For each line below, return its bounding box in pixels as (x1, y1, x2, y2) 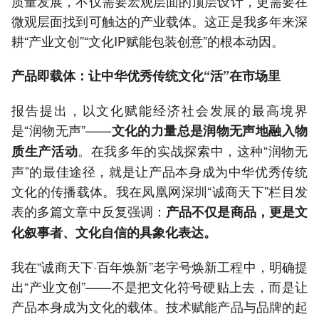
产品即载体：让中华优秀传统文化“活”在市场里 (11, 66, 281, 85)
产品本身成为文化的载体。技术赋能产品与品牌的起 (11, 297, 308, 316)
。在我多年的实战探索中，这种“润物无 (78, 141, 308, 160)
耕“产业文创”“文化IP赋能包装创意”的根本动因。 (11, 31, 284, 51)
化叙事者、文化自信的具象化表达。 (11, 223, 216, 242)
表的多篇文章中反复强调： (11, 202, 167, 221)
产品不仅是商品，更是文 (166, 202, 308, 221)
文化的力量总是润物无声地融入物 (111, 121, 308, 140)
